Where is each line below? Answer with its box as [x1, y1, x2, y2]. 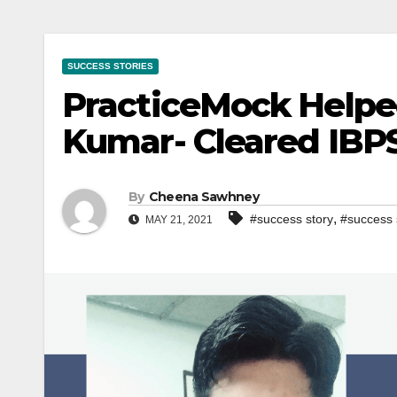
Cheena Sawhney [148, 188, 259, 205]
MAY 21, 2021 [143, 213, 213, 226]
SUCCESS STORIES [67, 61, 153, 72]
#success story [250, 211, 333, 226]
